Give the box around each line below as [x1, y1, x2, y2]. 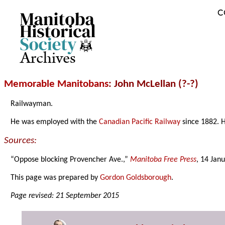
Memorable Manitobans [4, 79, 108, 90]
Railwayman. [11, 100, 53, 108]
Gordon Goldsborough [100, 174, 172, 182]
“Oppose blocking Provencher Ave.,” [11, 156, 131, 164]
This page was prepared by [11, 174, 100, 182]
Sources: [4, 136, 37, 146]
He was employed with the [11, 118, 99, 127]
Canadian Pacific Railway [99, 118, 181, 127]
